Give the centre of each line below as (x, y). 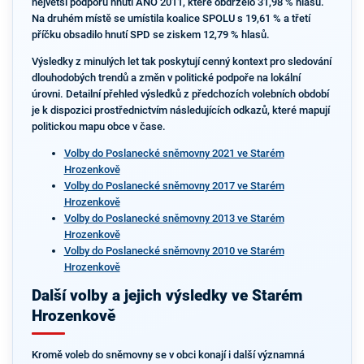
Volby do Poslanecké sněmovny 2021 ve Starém (174, 153)
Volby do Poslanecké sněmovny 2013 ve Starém (174, 218)
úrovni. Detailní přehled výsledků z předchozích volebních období (180, 94)
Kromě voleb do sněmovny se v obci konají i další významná (168, 355)
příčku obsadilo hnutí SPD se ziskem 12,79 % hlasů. (150, 35)
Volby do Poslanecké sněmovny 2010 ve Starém (174, 250)
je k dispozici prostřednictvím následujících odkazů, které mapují (180, 110)
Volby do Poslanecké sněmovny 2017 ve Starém (174, 185)
